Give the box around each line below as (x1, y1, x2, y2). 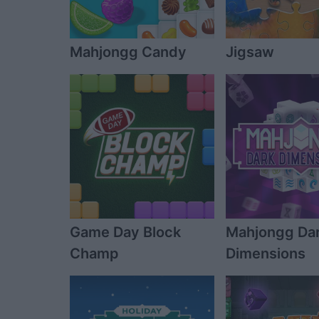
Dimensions (226, 245, 306, 263)
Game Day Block (70, 224, 181, 241)
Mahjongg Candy (70, 43, 187, 61)
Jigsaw (226, 43, 275, 61)
